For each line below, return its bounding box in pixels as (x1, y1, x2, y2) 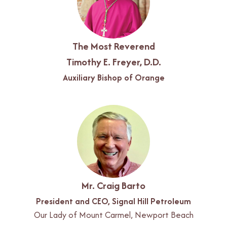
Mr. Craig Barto (82, 178, 145, 193)
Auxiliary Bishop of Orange (62, 71, 165, 84)
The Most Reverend (72, 39, 155, 53)
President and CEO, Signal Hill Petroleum (36, 195, 191, 207)
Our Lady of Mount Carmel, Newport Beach (33, 208, 194, 221)
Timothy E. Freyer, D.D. (66, 54, 161, 69)
